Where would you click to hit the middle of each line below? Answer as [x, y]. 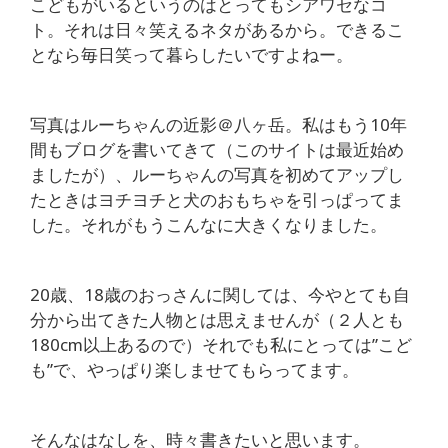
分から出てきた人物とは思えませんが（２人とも [217, 320]
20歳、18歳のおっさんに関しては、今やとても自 [220, 295]
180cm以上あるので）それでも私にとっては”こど [221, 345]
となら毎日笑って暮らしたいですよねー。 [191, 55]
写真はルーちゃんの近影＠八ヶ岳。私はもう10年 [218, 125]
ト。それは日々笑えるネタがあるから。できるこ [217, 30]
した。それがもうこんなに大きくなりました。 [208, 225]
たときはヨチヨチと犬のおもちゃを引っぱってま [217, 200]
